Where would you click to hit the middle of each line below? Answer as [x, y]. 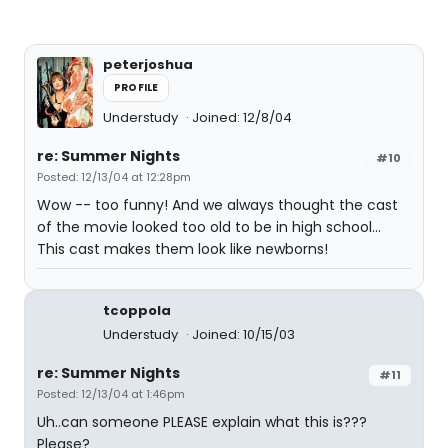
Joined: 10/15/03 [243, 335]
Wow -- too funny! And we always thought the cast [217, 205]
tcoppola [137, 311]
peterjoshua [148, 65]
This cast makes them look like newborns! [182, 249]
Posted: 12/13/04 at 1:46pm [111, 394]
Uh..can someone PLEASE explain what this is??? [202, 422]
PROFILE [136, 88]
